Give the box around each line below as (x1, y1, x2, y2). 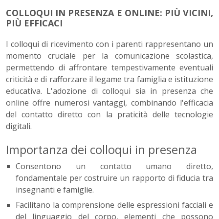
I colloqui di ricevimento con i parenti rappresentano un (6, 39, 213, 50)
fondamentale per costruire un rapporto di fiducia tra (16, 173, 213, 184)
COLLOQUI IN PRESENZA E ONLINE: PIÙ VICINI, (6, 7, 213, 19)
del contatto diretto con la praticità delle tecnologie (6, 109, 213, 120)
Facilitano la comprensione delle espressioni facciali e (16, 199, 213, 211)
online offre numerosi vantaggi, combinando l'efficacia (6, 97, 213, 109)
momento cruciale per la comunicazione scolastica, (6, 50, 213, 62)
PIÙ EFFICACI (6, 17, 63, 29)
